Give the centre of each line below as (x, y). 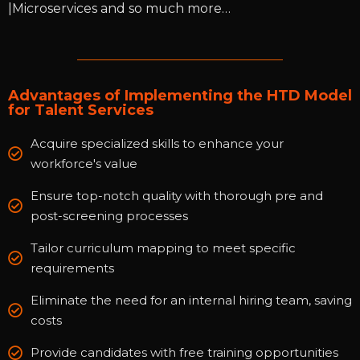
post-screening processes (109, 216)
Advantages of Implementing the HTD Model (180, 96)
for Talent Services (81, 110)
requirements (72, 268)
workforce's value (84, 164)
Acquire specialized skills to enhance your (157, 144)
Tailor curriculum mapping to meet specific (163, 248)
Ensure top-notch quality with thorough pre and (176, 196)
